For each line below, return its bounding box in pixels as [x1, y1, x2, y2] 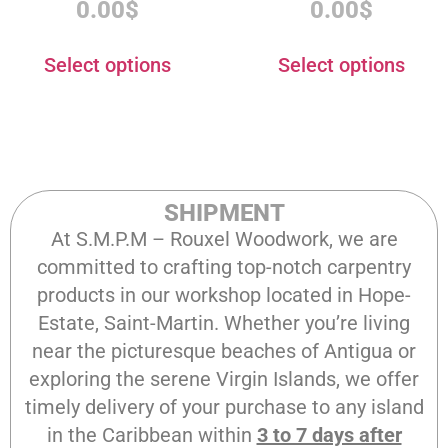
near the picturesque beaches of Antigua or [32, 339, 416, 364]
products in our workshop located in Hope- [37, 283, 411, 308]
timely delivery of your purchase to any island [24, 395, 424, 420]
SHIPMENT [163, 199, 285, 228]
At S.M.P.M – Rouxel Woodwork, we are [50, 227, 398, 252]
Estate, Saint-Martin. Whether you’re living [38, 311, 410, 336]
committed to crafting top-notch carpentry [37, 255, 411, 280]
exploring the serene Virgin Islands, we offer [29, 367, 419, 392]
